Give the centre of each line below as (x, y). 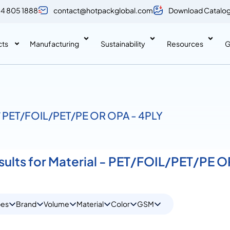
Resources (185, 43)
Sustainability (123, 43)
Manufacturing (54, 43)
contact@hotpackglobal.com (103, 10)
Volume (56, 204)
